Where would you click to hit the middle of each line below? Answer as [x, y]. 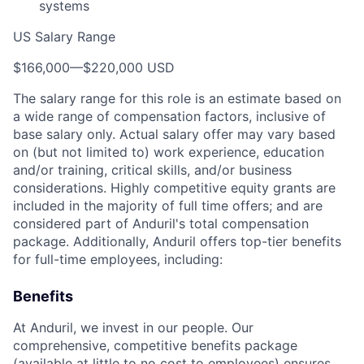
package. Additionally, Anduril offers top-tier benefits [177, 241]
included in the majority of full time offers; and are [168, 206]
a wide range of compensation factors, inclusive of [169, 116]
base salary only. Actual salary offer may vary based [174, 134]
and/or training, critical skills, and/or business [152, 170]
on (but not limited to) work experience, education [169, 152]
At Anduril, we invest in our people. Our [133, 327]
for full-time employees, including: [118, 259]
